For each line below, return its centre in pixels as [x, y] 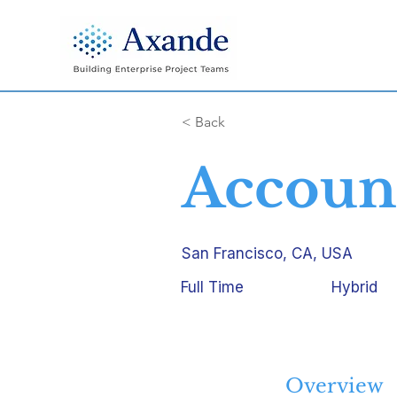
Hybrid [354, 287]
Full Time [212, 287]
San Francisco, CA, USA [267, 253]
